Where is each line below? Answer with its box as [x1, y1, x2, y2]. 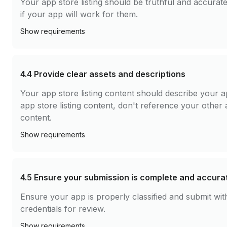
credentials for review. [20, 204, 105, 214]
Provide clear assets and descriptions [34, 69, 185, 79]
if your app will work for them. [20, 9, 138, 19]
